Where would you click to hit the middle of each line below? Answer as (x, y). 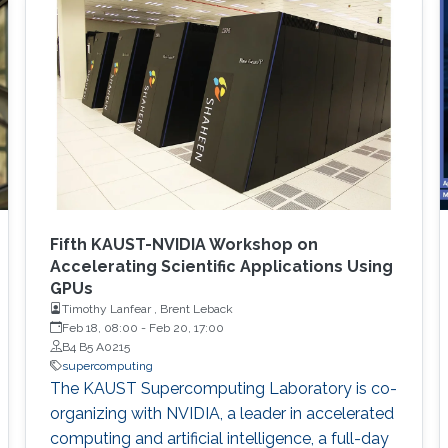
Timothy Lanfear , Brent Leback (147, 308)
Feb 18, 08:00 (99, 327)
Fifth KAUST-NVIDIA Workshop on (183, 244)
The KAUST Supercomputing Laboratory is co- (223, 388)
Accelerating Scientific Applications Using (221, 266)
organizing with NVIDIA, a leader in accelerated (221, 413)
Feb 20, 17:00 (186, 327)
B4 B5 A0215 (95, 346)
